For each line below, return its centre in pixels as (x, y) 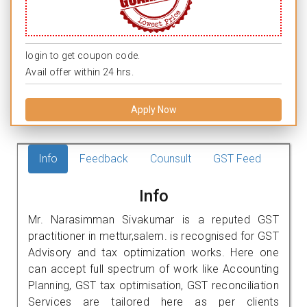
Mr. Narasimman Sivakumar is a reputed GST (153, 219)
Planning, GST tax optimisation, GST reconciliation (153, 285)
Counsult (171, 158)
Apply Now (153, 109)
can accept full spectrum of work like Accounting (153, 269)
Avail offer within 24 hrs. (79, 72)
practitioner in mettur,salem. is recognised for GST (153, 236)
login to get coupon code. (83, 55)
